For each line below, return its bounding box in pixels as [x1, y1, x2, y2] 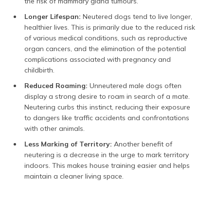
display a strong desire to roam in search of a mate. [24, 91, 190, 101]
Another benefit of [112, 139, 172, 148]
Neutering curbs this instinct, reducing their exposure [24, 102, 190, 111]
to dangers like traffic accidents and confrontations [24, 113, 189, 122]
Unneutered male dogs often [90, 81, 182, 90]
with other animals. [24, 124, 85, 133]
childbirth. [24, 65, 54, 74]
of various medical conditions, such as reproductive [24, 33, 187, 42]
